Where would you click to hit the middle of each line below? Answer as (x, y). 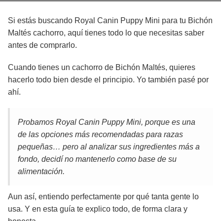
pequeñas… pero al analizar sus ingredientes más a (109, 147)
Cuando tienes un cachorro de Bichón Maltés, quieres (102, 67)
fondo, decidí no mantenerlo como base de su (97, 159)
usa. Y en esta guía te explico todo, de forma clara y (98, 209)
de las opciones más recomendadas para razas (100, 134)
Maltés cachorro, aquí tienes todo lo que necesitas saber (106, 33)
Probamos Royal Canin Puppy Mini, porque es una (107, 122)
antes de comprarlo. (42, 45)
